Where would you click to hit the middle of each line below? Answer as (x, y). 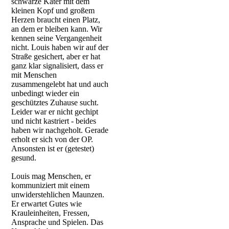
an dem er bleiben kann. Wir (57, 29)
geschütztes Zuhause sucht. (55, 102)
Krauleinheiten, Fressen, (51, 213)
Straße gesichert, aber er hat (56, 56)
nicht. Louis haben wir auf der (60, 47)
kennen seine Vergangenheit (57, 38)
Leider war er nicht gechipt (55, 112)
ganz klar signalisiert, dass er (58, 66)
